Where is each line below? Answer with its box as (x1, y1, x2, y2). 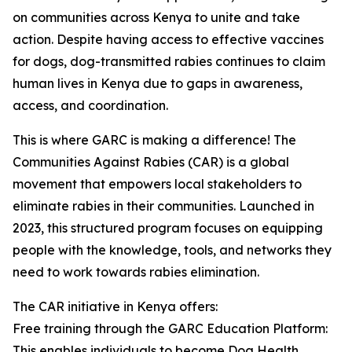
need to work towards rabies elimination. (13, 264, 259, 280)
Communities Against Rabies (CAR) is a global (13, 154, 289, 170)
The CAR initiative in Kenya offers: (13, 299, 218, 315)
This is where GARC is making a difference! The (13, 132, 296, 148)
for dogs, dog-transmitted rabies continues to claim (13, 53, 325, 70)
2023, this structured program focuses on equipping (13, 220, 323, 236)
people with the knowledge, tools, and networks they (13, 242, 332, 258)
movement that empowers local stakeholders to (13, 176, 302, 192)
